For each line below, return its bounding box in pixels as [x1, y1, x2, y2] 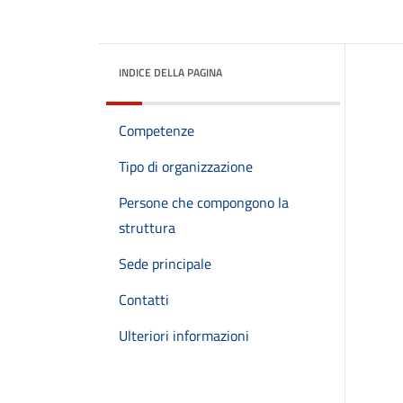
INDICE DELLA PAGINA [119, 64, 222, 81]
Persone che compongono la [119, 192, 289, 213]
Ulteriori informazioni [119, 325, 249, 346]
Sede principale [119, 253, 211, 274]
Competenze [119, 120, 194, 141]
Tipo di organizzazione [119, 156, 253, 177]
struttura [119, 217, 175, 238]
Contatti [119, 289, 169, 310]
